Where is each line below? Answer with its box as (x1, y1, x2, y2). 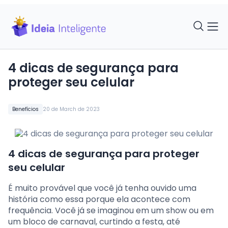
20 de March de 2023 (43, 105, 100, 113)
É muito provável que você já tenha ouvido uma (8, 182, 196, 194)
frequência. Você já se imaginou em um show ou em (8, 204, 214, 216)
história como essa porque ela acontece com (8, 193, 190, 205)
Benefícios (12, 105, 39, 113)
